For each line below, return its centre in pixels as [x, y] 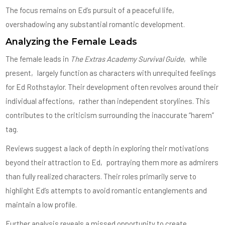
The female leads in [38, 59]
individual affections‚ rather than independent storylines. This [108, 101]
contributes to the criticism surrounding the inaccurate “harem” [110, 115]
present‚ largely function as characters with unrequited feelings [111, 73]
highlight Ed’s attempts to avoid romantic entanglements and [106, 190]
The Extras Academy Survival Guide [127, 59]
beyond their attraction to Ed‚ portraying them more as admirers [112, 162]
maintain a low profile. [41, 204]
